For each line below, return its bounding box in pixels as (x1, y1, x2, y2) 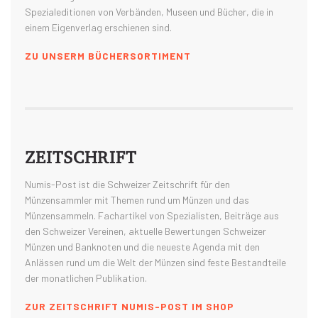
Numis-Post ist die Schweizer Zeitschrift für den (25, 178, 230, 190)
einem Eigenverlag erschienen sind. (25, 21, 172, 33)
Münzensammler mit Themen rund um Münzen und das (25, 194, 249, 206)
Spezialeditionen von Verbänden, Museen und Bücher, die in (25, 6, 273, 18)
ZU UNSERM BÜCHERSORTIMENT (25, 50, 191, 62)
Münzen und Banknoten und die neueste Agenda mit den (25, 241, 260, 253)
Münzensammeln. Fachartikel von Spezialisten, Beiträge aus (25, 209, 279, 221)
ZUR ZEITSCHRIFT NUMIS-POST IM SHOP (25, 300, 234, 312)
